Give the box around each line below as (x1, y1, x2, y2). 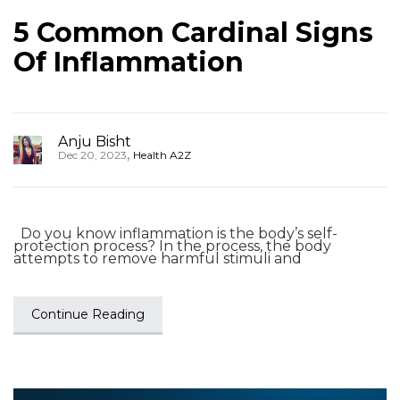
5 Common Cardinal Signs (13, 16, 373, 49)
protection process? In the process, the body (13, 237, 331, 254)
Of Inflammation (13, 46, 244, 79)
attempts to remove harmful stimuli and (13, 250, 302, 267)
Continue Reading (31, 306, 145, 322)
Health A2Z (133, 148, 191, 162)
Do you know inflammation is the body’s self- (13, 225, 337, 242)
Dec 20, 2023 (58, 148, 127, 162)
